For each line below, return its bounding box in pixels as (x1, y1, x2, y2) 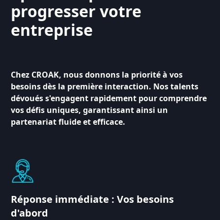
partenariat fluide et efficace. (11, 116, 126, 127)
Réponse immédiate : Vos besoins (11, 192, 174, 206)
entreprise (11, 19, 93, 40)
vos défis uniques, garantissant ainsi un (11, 104, 168, 115)
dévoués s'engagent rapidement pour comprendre (11, 92, 207, 104)
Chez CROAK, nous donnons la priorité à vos (11, 69, 183, 80)
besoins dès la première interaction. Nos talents (11, 81, 199, 92)
